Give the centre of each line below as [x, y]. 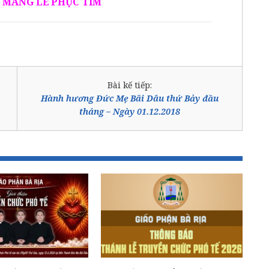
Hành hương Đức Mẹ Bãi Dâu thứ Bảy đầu [130, 98]
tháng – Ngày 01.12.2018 [130, 111]
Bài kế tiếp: [130, 85]
